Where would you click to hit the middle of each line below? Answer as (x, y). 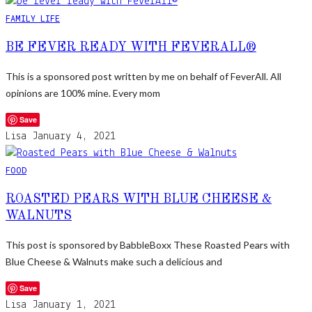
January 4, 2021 (74, 136)
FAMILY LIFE (33, 18)
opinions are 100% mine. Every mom (83, 93)
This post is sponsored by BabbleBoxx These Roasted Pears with (148, 244)
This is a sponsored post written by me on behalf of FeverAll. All (143, 76)
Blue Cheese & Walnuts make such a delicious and (114, 261)
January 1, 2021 (74, 305)
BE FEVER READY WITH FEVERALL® (131, 47)
